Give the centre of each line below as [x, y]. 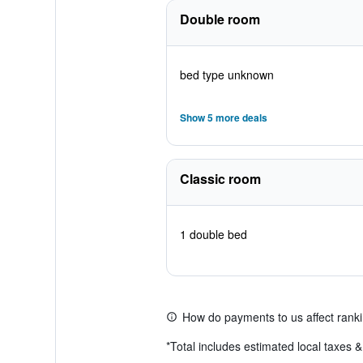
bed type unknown [226, 75]
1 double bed [213, 234]
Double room [220, 19]
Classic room [220, 179]
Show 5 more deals [223, 117]
